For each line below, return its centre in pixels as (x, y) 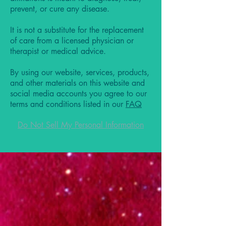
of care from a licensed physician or (72, 41)
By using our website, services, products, (80, 73)
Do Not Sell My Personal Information (81, 125)
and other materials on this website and (77, 83)
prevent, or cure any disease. (61, 9)
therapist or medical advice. (59, 51)
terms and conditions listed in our (68, 104)
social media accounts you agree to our (78, 94)
